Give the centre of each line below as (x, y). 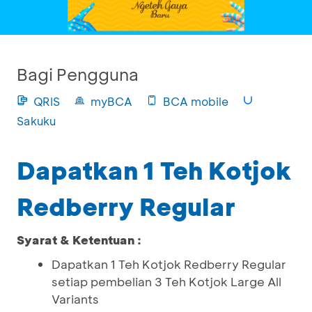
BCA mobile (196, 101)
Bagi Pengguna (78, 74)
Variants (75, 299)
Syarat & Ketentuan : (79, 240)
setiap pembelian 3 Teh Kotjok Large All (166, 281)
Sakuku (36, 121)
